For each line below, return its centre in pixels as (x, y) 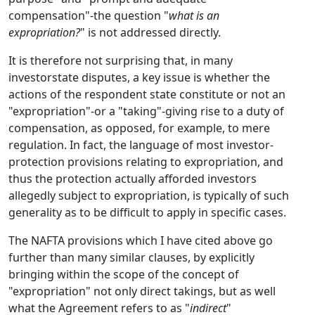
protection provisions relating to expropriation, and (146, 162)
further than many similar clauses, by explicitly (131, 257)
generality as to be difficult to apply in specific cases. (147, 212)
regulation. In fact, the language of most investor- (141, 145)
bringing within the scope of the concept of (124, 274)
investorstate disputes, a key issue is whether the (139, 77)
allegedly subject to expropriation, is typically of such (149, 195)
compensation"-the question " (89, 15)
